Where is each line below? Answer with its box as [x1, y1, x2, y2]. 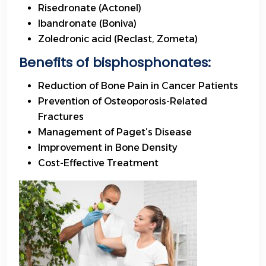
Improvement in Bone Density [38, 142, 178, 154]
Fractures [38, 111, 84, 123]
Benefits [19, 53, 72, 72]
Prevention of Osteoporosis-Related [38, 96, 207, 107]
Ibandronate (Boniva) [38, 18, 137, 30]
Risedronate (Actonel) [38, 2, 141, 14]
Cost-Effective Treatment [38, 157, 159, 169]
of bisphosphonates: [72, 53, 211, 72]
